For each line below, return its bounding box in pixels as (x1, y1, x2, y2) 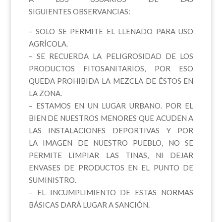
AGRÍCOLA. (28, 39, 68, 48)
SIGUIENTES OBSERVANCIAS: (28, 6, 130, 16)
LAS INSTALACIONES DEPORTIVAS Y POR (28, 125, 194, 135)
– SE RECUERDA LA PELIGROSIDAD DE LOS (28, 51, 194, 60)
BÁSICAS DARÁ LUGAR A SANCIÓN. (28, 200, 151, 209)
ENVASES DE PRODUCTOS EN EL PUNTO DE (28, 163, 194, 172)
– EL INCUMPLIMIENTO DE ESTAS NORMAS (28, 187, 194, 197)
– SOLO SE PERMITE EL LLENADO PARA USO (28, 26, 194, 36)
